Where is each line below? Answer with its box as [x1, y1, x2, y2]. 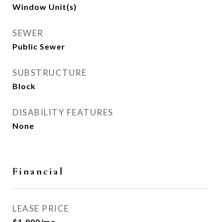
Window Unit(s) [12, 2, 77, 11]
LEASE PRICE [12, 203, 69, 214]
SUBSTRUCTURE [12, 67, 87, 78]
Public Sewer [12, 42, 65, 51]
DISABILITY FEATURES [12, 107, 113, 117]
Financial [12, 165, 64, 177]
